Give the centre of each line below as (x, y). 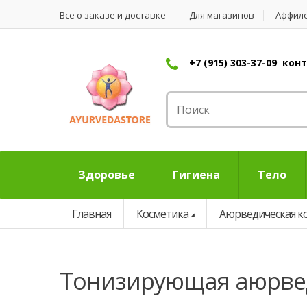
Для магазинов (222, 15)
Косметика (162, 214)
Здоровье (107, 175)
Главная (91, 214)
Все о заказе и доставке (113, 15)
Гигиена (196, 175)
